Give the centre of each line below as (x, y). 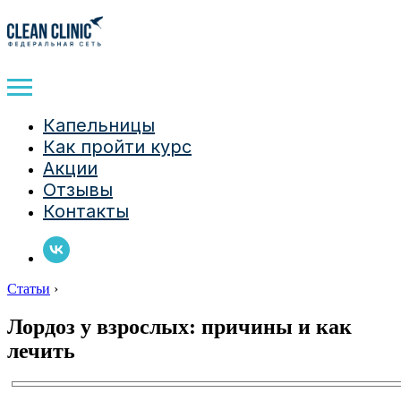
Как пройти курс (117, 147)
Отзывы (78, 190)
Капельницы (99, 125)
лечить (41, 350)
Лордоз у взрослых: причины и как (179, 326)
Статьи (29, 289)
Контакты (86, 211)
